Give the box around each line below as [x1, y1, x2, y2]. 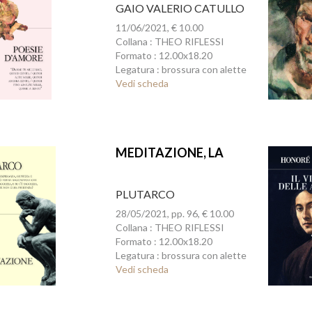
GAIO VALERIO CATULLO [115, 1, 244, 15]
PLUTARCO [115, 187, 175, 201]
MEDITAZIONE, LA [115, 145, 224, 160]
